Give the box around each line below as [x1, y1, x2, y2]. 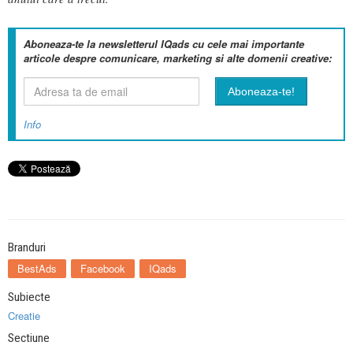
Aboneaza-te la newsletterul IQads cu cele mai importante [24, 36, 304, 52]
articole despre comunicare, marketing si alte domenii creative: [24, 50, 332, 66]
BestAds [17, 261, 57, 277]
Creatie [8, 308, 40, 324]
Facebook [80, 261, 125, 277]
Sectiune [8, 331, 50, 346]
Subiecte [8, 290, 50, 305]
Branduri [8, 240, 46, 255]
